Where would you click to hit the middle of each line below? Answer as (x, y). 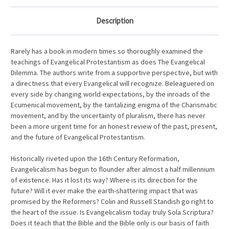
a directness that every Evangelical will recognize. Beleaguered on (112, 84)
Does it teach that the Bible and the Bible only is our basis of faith (110, 223)
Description (114, 21)
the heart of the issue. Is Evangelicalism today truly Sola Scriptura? (112, 212)
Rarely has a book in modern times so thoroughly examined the (107, 51)
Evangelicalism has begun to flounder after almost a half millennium (113, 169)
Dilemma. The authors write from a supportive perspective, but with (114, 73)
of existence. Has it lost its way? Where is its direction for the (104, 180)
